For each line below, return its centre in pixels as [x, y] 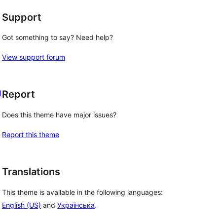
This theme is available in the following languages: [82, 192]
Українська [76, 205]
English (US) [21, 205]
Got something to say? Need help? [57, 37]
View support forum [34, 57]
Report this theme [31, 134]
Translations [31, 172]
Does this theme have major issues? [59, 115]
